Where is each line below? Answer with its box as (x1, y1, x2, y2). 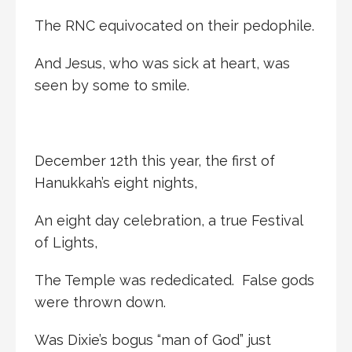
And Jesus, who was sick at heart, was (35, 54, 290, 71)
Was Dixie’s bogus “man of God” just (35, 331, 271, 348)
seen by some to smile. (35, 76, 189, 93)
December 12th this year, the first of (35, 152, 275, 169)
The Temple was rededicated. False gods (35, 271, 314, 288)
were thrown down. (35, 293, 166, 310)
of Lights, (35, 233, 97, 251)
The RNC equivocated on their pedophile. (35, 16, 314, 34)
